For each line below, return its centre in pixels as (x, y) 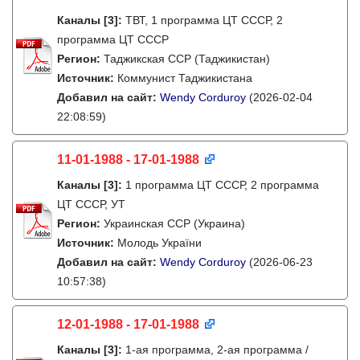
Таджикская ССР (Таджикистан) (187, 59)
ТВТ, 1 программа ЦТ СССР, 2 (204, 20)
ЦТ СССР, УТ (91, 204)
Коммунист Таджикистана (185, 78)
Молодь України (160, 243)
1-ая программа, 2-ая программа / (217, 350)
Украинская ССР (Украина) (174, 223)
